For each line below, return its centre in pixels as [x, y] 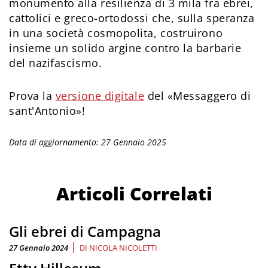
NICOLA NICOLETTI [123, 248]
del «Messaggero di [198, 96]
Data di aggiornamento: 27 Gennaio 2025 [88, 142]
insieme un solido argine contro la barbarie [125, 48]
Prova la [32, 96]
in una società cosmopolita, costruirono [116, 33]
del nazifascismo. [56, 63]
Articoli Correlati [134, 194]
